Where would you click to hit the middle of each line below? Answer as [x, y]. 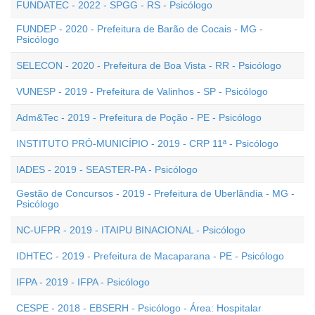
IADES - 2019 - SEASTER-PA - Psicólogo [107, 169]
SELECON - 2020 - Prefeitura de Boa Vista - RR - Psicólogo [149, 65]
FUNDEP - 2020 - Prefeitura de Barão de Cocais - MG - [140, 29]
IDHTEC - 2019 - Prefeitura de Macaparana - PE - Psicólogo [150, 256]
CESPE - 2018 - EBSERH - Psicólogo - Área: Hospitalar [139, 308]
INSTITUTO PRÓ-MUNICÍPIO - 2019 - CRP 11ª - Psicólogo [147, 143]
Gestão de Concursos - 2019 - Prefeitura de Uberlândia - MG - [155, 193]
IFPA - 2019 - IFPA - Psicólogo [83, 282]
